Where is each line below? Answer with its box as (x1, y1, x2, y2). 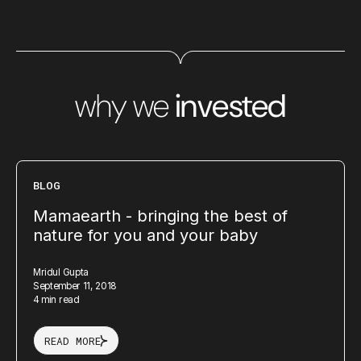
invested (174, 85, 286, 127)
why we (75, 85, 175, 127)
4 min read (33, 293, 79, 305)
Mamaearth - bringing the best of (33, 206, 288, 226)
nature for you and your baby (33, 226, 258, 245)
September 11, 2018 (33, 280, 117, 292)
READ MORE (44, 334, 101, 347)
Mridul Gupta (33, 266, 89, 278)
